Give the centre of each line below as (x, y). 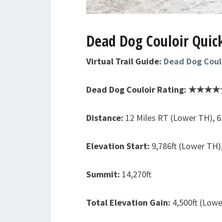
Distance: (105, 117)
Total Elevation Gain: (129, 202)
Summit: (104, 174)
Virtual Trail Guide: (125, 61)
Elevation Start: (119, 146)
